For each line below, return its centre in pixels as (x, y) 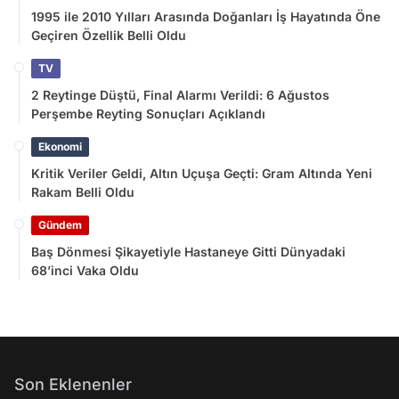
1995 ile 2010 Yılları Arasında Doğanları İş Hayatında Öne (206, 16)
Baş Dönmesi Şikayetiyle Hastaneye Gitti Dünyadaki (188, 251)
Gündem (60, 224)
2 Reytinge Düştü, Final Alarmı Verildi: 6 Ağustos (180, 94)
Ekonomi (60, 146)
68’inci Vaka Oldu (85, 270)
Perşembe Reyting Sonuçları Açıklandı (148, 113)
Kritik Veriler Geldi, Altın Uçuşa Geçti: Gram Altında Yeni (202, 173)
